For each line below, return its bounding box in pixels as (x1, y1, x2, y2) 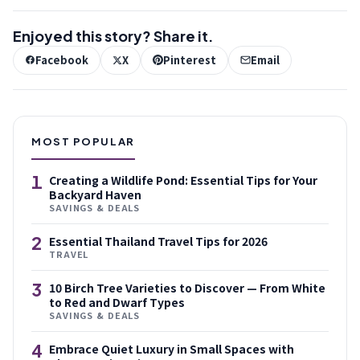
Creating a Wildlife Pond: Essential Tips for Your (49, 171, 317, 188)
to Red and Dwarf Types (49, 293, 185, 310)
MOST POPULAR (31, 134, 135, 148)
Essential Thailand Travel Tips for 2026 (49, 232, 268, 249)
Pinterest (163, 51, 216, 67)
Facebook (35, 51, 88, 67)
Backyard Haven (49, 186, 141, 202)
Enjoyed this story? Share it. (13, 26, 214, 45)
